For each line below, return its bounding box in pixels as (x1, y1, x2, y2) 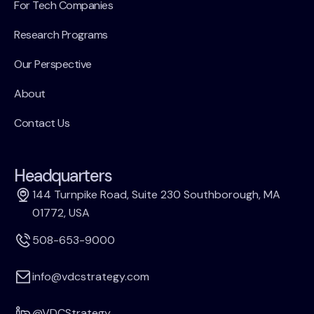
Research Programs (14, 27, 108, 42)
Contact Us (14, 116, 69, 130)
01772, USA (32, 205, 90, 220)
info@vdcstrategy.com (32, 269, 149, 284)
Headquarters (14, 165, 111, 186)
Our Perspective (14, 57, 92, 71)
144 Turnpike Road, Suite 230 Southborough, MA (32, 187, 280, 202)
